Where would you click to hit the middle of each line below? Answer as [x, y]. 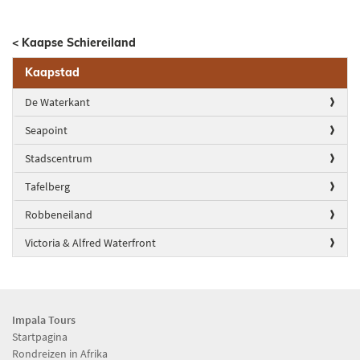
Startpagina [40, 336]
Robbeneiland [59, 214]
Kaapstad [52, 72]
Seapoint [46, 130]
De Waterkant [57, 102]
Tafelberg [47, 186]
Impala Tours [44, 319]
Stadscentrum [59, 158]
